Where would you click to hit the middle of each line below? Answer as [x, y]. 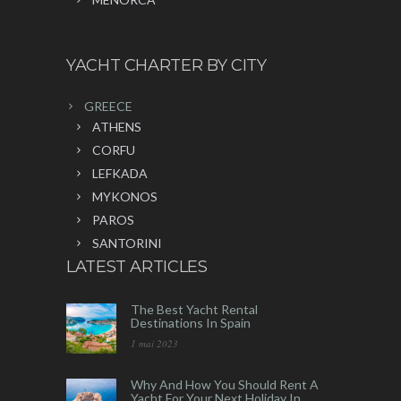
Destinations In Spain [191, 323]
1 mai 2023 [154, 344]
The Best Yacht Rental [194, 310]
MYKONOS [125, 197]
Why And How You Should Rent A [225, 385]
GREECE [108, 107]
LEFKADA [120, 174]
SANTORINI [127, 243]
